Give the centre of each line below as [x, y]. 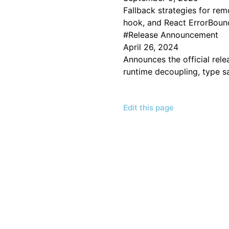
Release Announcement [174, 35]
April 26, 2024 [151, 47]
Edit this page [149, 108]
